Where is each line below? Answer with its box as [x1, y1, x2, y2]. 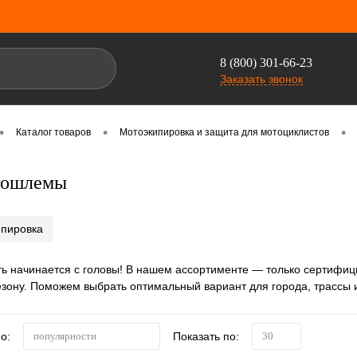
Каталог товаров [16, 127, 91, 139]
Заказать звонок [220, 72, 303, 85]
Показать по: [173, 329, 239, 343]
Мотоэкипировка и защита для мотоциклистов [120, 127, 329, 139]
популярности [33, 330, 96, 343]
